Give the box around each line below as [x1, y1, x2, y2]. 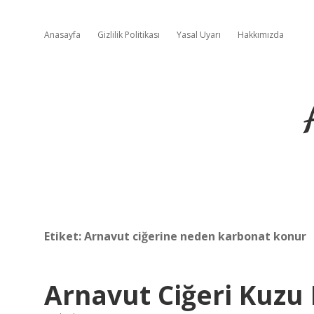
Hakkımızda [238, 29, 284, 41]
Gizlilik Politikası [97, 29, 160, 41]
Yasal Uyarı [177, 29, 221, 41]
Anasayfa [44, 29, 81, 41]
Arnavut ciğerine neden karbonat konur [84, 228, 306, 244]
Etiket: [44, 228, 84, 244]
